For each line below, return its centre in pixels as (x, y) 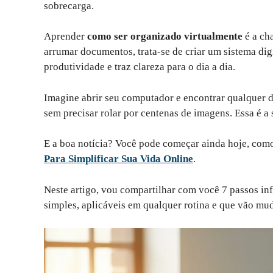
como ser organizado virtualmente (165, 37)
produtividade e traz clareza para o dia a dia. (140, 67)
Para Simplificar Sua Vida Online (119, 159)
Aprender (66, 37)
